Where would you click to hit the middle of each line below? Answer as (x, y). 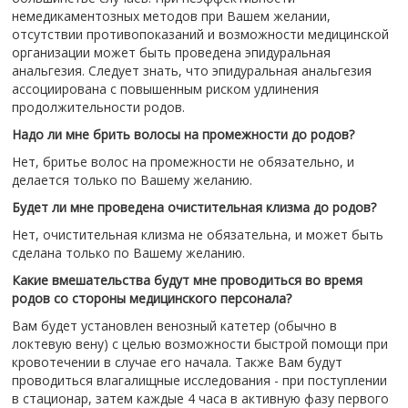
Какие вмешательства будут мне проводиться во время (187, 280)
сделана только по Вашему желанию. (128, 253)
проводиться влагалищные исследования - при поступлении (199, 380)
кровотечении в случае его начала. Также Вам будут (177, 362)
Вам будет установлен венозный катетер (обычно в (174, 326)
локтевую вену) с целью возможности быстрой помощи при (199, 344)
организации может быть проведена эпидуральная (171, 52)
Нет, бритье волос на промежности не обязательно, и (183, 162)
